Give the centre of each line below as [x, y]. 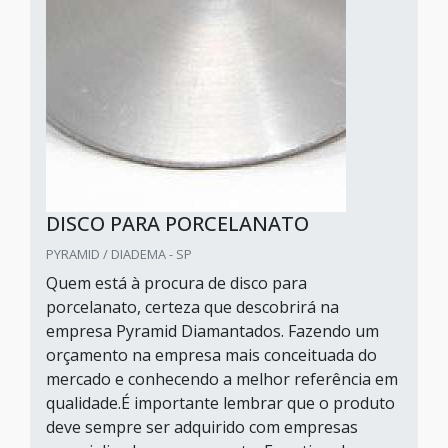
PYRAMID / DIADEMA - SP [119, 254]
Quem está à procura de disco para [176, 283]
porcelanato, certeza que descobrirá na [192, 307]
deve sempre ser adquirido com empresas [202, 427]
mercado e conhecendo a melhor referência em [222, 379]
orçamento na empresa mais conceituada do [211, 355]
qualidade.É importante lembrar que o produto [220, 403]
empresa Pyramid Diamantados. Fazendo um [212, 331]
